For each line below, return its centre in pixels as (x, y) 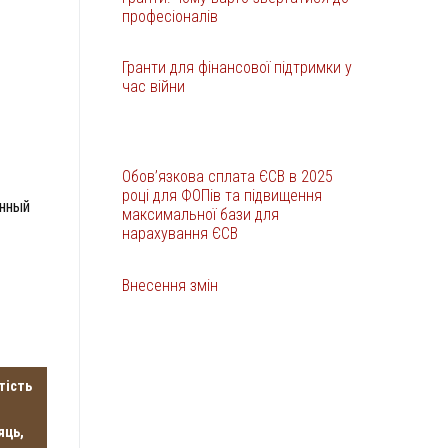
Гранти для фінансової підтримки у (237, 68)
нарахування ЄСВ (180, 234)
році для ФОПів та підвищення (222, 196)
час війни (153, 87)
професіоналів (170, 16)
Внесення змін (170, 286)
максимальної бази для (200, 215)
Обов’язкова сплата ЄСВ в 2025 (227, 177)
